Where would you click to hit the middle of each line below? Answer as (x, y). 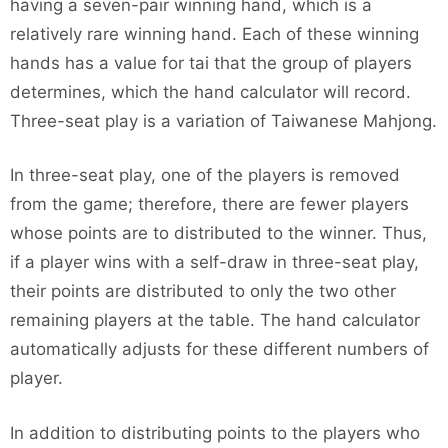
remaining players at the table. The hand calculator (215, 320)
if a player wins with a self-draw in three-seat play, (214, 262)
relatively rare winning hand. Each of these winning (214, 33)
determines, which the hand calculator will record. (210, 91)
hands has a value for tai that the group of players (211, 62)
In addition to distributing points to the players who (215, 432)
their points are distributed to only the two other (203, 291)
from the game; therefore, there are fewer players (209, 204)
